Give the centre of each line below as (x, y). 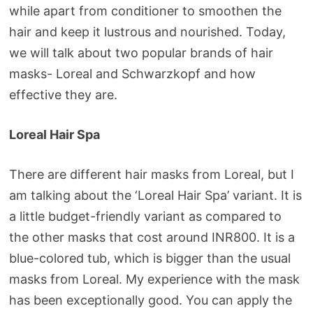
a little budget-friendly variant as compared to (145, 216)
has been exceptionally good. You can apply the (150, 300)
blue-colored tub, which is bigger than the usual (150, 258)
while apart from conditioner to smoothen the (145, 11)
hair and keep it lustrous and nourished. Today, (147, 32)
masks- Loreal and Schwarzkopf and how (132, 74)
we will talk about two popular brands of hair (141, 53)
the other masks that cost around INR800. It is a (152, 237)
